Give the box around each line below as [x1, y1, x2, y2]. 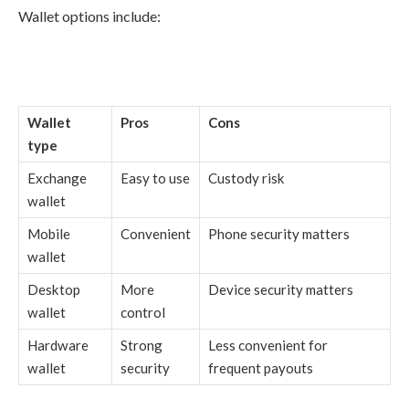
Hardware [27, 336, 89, 353]
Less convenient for [208, 336, 328, 353]
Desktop [27, 280, 80, 298]
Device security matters [208, 280, 353, 298]
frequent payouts [208, 359, 313, 376]
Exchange [27, 169, 87, 186]
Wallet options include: [18, 7, 161, 26]
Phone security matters [208, 225, 350, 242]
